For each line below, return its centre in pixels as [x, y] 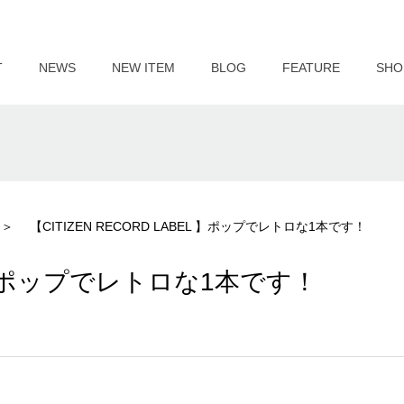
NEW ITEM [143, 68]
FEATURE [311, 68]
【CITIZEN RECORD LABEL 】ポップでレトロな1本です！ [198, 226]
